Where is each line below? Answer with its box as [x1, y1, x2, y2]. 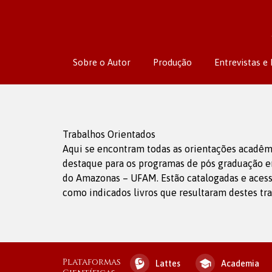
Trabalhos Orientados [63, 129, 155, 140]
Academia [221, 258, 259, 268]
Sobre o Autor [73, 57, 131, 67]
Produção [152, 57, 192, 67]
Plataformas [63, 256, 121, 268]
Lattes [155, 258, 180, 268]
